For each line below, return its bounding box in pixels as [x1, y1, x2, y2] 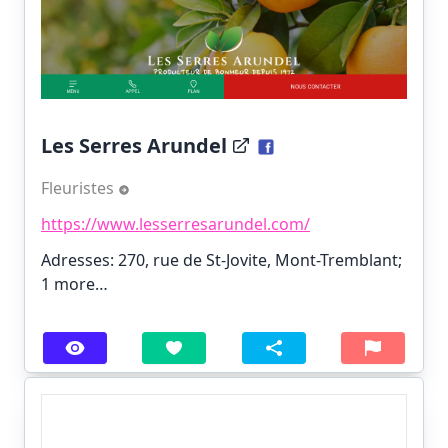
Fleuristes [41, 176, 118, 199]
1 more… [41, 272, 108, 295]
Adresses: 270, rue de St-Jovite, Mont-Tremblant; [41, 248, 402, 271]
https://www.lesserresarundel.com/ [41, 212, 310, 235]
